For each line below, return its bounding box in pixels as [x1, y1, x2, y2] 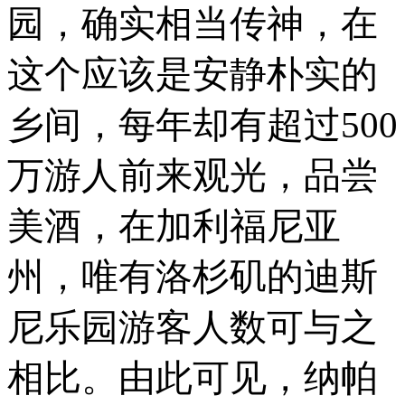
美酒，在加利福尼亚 [7, 205, 341, 248]
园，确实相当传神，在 [7, 3, 378, 45]
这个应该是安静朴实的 [7, 53, 378, 96]
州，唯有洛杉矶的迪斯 [7, 256, 378, 298]
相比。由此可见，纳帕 [7, 357, 378, 400]
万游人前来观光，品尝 [7, 155, 378, 197]
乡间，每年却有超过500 [7, 104, 398, 146]
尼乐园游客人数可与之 [7, 306, 378, 349]
